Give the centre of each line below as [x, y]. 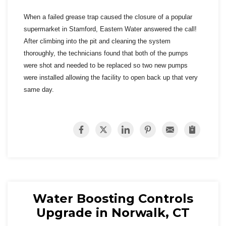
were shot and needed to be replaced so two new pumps [106, 66]
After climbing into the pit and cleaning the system [97, 41]
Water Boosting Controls [113, 199]
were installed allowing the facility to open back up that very [111, 78]
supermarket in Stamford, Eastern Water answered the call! [110, 29]
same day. [41, 90]
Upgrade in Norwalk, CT [113, 213]
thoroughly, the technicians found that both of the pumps [106, 53]
